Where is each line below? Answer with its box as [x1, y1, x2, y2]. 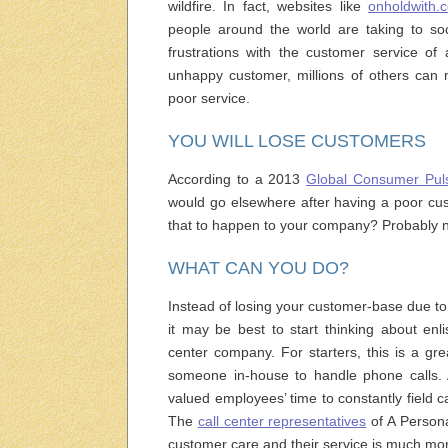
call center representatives [197, 413, 367, 429]
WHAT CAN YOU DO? [168, 258, 349, 278]
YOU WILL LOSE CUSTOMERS [168, 131, 426, 151]
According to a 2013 [168, 171, 307, 187]
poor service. [168, 90, 250, 106]
